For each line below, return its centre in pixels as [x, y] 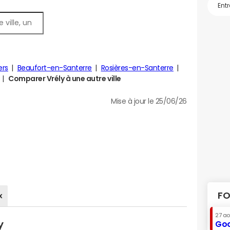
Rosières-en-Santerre [137, 68]
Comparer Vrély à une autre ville [65, 79]
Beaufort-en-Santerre [54, 68]
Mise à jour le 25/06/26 [149, 101]
